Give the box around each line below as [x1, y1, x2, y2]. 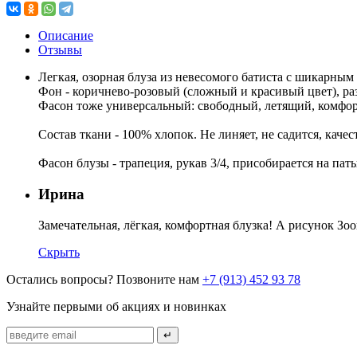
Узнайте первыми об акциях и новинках [6, 299, 226, 313]
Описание [38, 29, 93, 43]
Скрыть [38, 245, 80, 259]
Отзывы [38, 43, 82, 57]
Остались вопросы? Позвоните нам [6, 272, 202, 286]
